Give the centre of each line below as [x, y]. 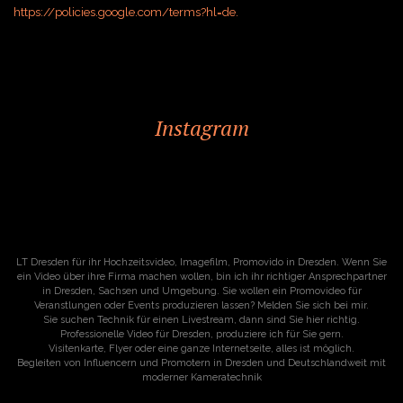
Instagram [201, 128]
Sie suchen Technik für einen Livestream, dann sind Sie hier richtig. [201, 320]
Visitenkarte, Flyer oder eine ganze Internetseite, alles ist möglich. [201, 349]
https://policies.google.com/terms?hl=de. [126, 12]
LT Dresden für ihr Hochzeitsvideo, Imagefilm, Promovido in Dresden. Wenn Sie [201, 262]
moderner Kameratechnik [201, 377]
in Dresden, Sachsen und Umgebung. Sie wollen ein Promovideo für [201, 291]
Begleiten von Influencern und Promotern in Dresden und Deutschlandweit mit [201, 363]
